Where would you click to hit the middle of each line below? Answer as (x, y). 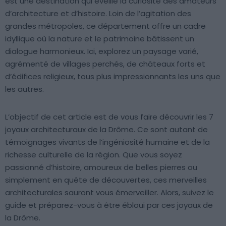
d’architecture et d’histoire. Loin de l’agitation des (98, 13)
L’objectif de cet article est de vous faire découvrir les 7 (109, 117)
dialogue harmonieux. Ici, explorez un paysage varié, (102, 51)
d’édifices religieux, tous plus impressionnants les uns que (113, 76)
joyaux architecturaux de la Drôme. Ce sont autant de (106, 129)
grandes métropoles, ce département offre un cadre (105, 26)
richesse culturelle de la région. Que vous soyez (94, 155)
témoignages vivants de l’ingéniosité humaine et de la (107, 142)
